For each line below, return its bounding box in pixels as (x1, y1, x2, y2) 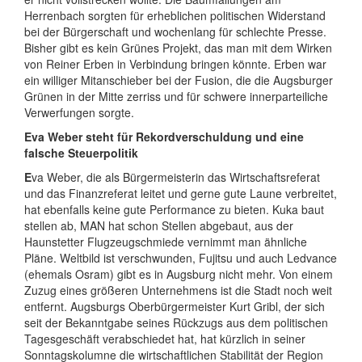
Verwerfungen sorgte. (24, 104, 134, 120)
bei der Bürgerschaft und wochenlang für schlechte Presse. (24, 23, 326, 40)
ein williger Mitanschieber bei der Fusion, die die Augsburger (24, 72, 333, 88)
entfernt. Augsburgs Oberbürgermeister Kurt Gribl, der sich (24, 298, 325, 314)
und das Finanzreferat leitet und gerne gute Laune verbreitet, (24, 185, 337, 201)
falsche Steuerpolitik (24, 145, 138, 161)
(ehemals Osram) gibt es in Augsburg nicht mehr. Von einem (24, 266, 333, 282)
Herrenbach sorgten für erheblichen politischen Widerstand (24, 7, 326, 23)
